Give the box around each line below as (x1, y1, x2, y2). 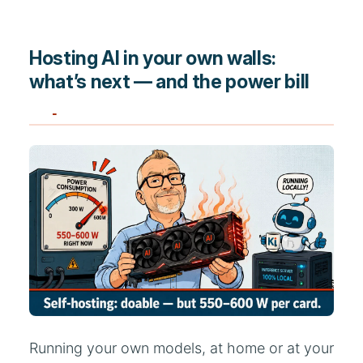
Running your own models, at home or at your (29, 340, 334, 357)
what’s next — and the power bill (29, 70, 310, 93)
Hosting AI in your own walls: (29, 46, 276, 70)
